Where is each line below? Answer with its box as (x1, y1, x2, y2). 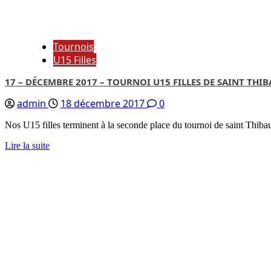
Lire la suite (5, 140, 50, 151)
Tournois (53, 40, 94, 53)
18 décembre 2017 (60, 97, 147, 110)
